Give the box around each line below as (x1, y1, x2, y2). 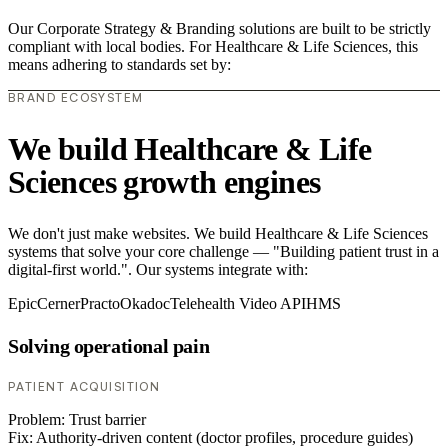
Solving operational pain (8, 334, 210, 357)
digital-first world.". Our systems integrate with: (8, 261, 308, 279)
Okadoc (120, 295, 170, 313)
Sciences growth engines (8, 163, 321, 200)
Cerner (37, 295, 80, 313)
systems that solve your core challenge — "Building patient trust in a (8, 243, 439, 261)
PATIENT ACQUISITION (8, 379, 161, 395)
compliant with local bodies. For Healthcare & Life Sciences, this (8, 38, 418, 56)
